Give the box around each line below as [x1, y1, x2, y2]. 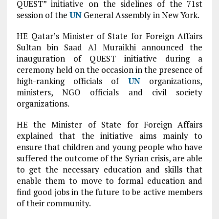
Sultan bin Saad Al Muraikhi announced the [16, 42, 203, 53]
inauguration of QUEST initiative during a [16, 53, 203, 64]
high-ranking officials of [16, 75, 128, 87]
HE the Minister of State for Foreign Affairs [16, 119, 203, 130]
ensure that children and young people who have [16, 141, 203, 153]
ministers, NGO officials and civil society [16, 87, 203, 98]
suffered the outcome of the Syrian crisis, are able [16, 153, 203, 164]
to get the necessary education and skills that [16, 164, 203, 175]
